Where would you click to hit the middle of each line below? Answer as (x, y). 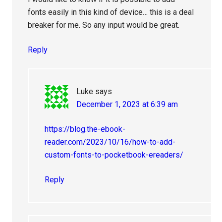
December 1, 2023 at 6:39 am (127, 105)
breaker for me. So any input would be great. (104, 25)
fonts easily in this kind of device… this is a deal (111, 12)
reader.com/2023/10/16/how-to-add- (110, 142)
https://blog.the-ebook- (85, 129)
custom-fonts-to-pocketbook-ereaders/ (114, 155)
